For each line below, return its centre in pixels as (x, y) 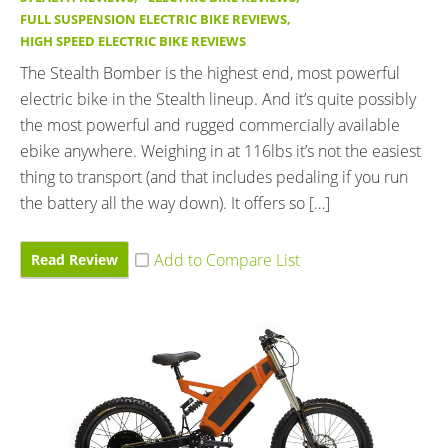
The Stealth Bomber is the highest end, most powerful (210, 72)
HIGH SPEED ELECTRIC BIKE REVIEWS (133, 41)
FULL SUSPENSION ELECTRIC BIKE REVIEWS (153, 19)
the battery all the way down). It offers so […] (175, 202)
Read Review (74, 259)
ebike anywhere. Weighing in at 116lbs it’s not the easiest (220, 150)
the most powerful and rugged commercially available (210, 124)
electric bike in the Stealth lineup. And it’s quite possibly (218, 98)
